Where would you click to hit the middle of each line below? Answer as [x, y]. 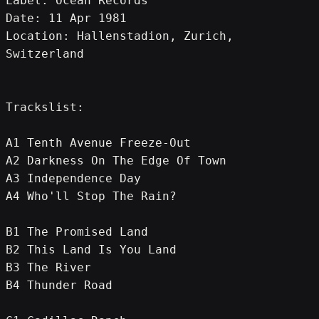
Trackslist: [45, 107]
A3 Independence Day [73, 178]
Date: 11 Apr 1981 [66, 18]
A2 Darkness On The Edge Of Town [116, 160]
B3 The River [48, 267]
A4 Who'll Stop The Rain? [91, 196]
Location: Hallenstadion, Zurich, [120, 36]
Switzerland [45, 53]
